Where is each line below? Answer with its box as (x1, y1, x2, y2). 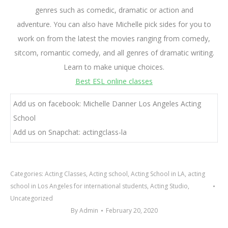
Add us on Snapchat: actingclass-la (13, 127, 127, 137)
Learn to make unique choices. (64, 62, 164, 72)
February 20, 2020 (105, 206, 158, 215)
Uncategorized (10, 194, 53, 203)
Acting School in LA (131, 169, 185, 179)
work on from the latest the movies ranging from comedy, (18, 34, 210, 44)
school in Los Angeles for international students (10, 182, 147, 191)
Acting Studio (150, 182, 188, 191)
